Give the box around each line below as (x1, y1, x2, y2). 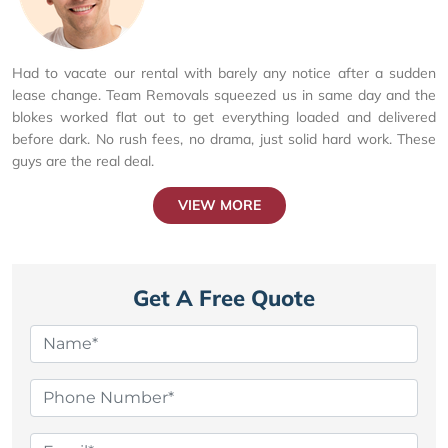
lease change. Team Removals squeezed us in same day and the (12, 85, 436, 104)
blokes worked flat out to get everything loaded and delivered (12, 107, 436, 126)
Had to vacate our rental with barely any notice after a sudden (12, 63, 436, 82)
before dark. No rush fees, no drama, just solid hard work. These (12, 129, 436, 148)
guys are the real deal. (12, 151, 154, 170)
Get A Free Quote (133, 283, 315, 312)
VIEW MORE (177, 195, 261, 214)
